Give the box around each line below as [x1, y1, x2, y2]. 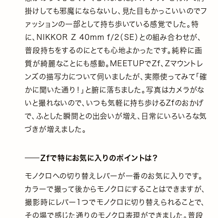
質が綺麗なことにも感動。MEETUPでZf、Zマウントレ [24, 60, 204, 68]
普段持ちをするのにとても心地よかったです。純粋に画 [24, 47, 202, 54]
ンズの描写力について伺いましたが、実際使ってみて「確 [24, 73, 208, 81]
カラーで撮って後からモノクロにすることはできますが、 [24, 185, 206, 193]
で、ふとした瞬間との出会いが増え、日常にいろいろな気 [24, 112, 207, 120]
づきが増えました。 [24, 126, 87, 133]
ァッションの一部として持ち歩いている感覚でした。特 [24, 20, 199, 28]
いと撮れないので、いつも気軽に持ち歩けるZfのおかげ [24, 99, 204, 107]
